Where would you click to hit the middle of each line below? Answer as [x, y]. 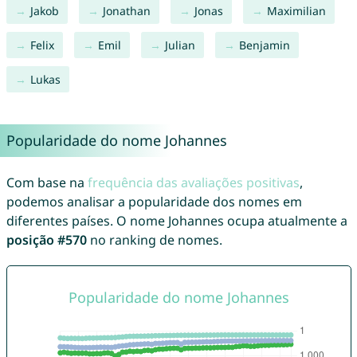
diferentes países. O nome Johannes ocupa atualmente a [177, 221]
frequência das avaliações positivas [193, 183]
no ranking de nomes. [154, 240]
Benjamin [264, 45]
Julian [180, 45]
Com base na [47, 183]
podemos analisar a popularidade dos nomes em [154, 202]
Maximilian [296, 11]
